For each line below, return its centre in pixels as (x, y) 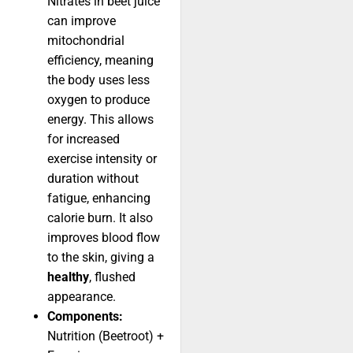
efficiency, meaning (100, 61)
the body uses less (98, 80)
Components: (85, 317)
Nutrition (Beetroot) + (106, 336)
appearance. (82, 297)
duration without (93, 179)
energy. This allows (100, 120)
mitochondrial (86, 41)
